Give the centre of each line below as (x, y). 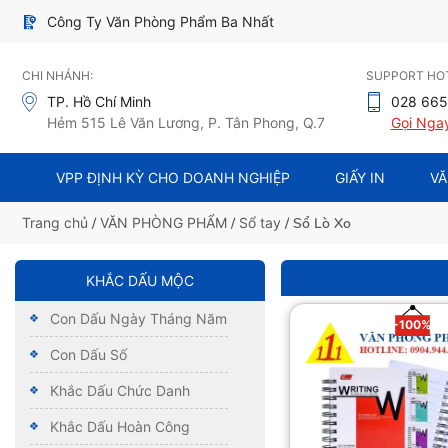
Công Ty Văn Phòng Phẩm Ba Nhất (160, 22)
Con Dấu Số (88, 354)
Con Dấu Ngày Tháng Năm (138, 318)
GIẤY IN (360, 177)
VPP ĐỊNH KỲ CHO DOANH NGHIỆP (173, 177)
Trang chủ (55, 222)
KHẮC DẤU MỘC (140, 280)
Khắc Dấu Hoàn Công (120, 426)
